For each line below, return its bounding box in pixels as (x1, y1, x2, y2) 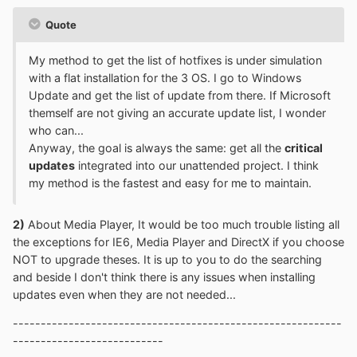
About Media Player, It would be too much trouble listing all (25, 217, 339, 231)
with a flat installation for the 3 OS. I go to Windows (29, 70, 301, 84)
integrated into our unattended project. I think (75, 158, 319, 172)
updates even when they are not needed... (13, 287, 236, 301)
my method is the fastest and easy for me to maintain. (29, 175, 312, 190)
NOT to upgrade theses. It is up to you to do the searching (13, 252, 322, 266)
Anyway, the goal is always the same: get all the (29, 140, 284, 155)
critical (284, 140, 323, 155)
